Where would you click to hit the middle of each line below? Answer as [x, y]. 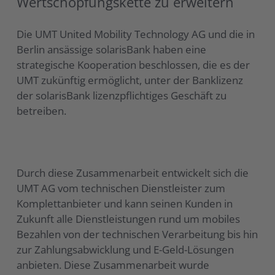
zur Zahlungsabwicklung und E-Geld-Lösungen [126, 249]
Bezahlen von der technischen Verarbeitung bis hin [137, 234]
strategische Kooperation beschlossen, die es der [134, 64]
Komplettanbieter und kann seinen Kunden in [125, 203]
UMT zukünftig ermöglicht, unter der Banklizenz [130, 80]
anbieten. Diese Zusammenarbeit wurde [113, 265]
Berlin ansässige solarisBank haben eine [112, 49]
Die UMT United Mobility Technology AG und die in [136, 34]
